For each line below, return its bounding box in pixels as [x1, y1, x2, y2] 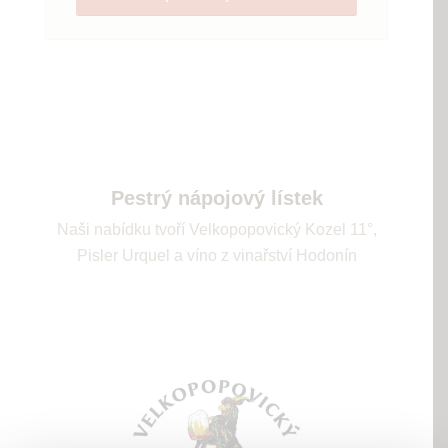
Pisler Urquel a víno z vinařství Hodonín [76, 247, 357, 265]
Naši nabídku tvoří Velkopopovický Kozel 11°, [56, 221, 377, 239]
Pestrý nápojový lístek [110, 187, 323, 210]
